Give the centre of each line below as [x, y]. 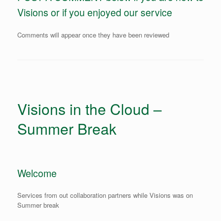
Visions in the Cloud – [90, 109]
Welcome [37, 173]
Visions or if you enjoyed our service [95, 12]
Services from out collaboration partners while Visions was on [105, 195]
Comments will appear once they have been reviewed [93, 35]
